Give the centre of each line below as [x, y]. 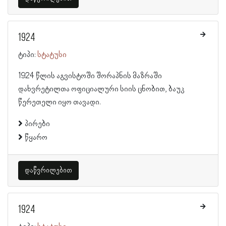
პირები [37, 124]
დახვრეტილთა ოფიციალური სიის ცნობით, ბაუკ [101, 89]
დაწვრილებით [48, 171]
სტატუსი [52, 55]
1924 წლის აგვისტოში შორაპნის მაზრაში [90, 76]
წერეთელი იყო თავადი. [60, 102]
